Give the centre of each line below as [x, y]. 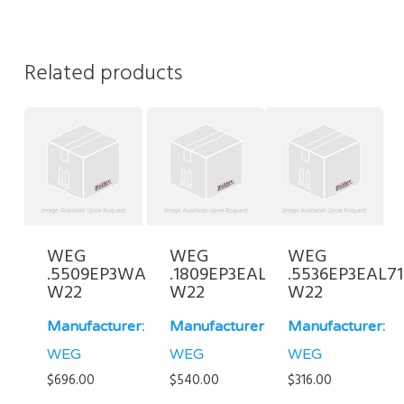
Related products [103, 74]
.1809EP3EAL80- [232, 275]
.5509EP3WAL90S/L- [126, 275]
